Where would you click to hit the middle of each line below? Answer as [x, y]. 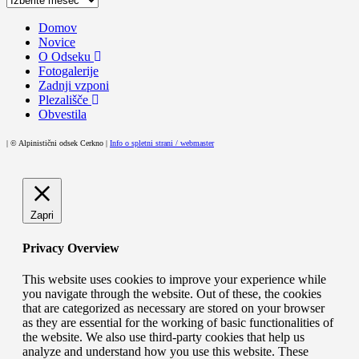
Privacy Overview [71, 248]
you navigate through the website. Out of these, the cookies [172, 293]
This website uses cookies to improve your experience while [174, 279]
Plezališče [65, 100]
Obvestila [63, 115]
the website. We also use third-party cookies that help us [163, 337]
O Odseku [66, 57]
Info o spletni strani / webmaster [162, 143]
